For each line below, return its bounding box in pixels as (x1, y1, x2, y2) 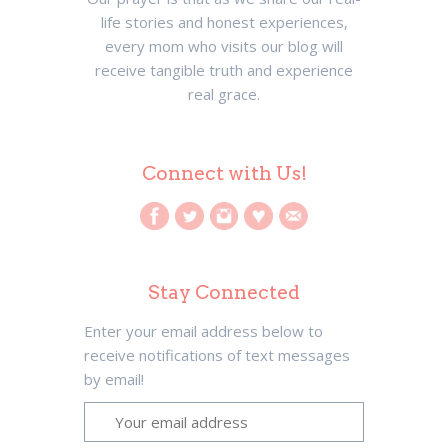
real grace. (188, 84, 260, 105)
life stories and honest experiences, (100, 12, 348, 33)
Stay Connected (148, 281, 300, 305)
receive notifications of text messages (84, 345, 350, 366)
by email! (84, 369, 144, 390)
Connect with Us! (141, 161, 307, 185)
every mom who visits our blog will (105, 36, 343, 57)
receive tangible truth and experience (95, 60, 353, 81)
